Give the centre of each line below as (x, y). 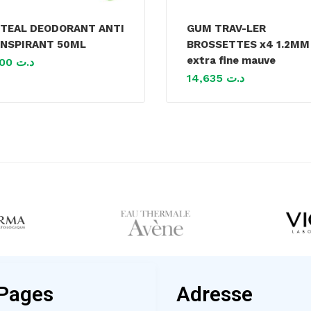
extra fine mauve (231, 61)
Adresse (215, 294)
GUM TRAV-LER (226, 29)
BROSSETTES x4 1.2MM (248, 45)
